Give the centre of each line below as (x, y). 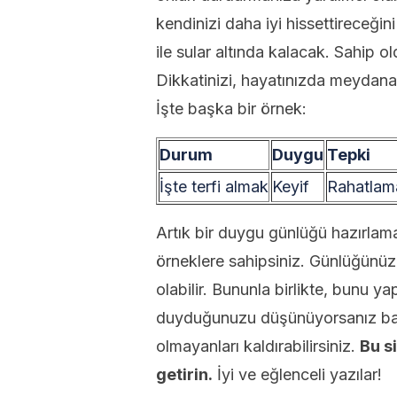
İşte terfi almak (214, 187)
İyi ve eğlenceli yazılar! (297, 374)
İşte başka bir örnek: (231, 109)
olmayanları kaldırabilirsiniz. (258, 346)
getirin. (184, 374)
